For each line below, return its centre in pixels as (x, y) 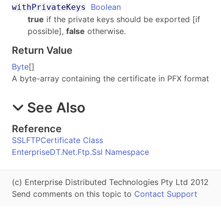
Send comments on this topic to (73, 194)
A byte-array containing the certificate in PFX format (110, 78)
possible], (47, 31)
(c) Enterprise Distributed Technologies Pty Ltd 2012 (110, 182)
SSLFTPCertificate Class (57, 140)
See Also (56, 107)
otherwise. (105, 31)
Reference (37, 129)
